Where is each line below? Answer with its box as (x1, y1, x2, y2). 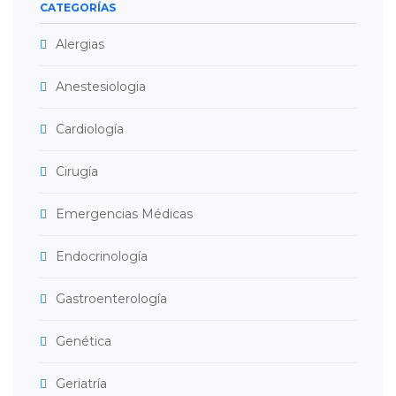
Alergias (56, 35, 104, 52)
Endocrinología (56, 247, 148, 264)
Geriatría (56, 375, 107, 392)
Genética (56, 332, 111, 349)
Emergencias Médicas (56, 205, 193, 222)
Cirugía (56, 163, 98, 179)
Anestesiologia (56, 78, 146, 95)
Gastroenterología (56, 290, 167, 307)
